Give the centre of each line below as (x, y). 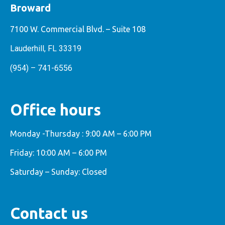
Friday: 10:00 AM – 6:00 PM (59, 153)
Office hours (55, 109)
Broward (30, 8)
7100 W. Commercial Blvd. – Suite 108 (78, 29)
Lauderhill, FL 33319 (46, 48)
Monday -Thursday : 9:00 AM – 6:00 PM (81, 133)
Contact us (49, 213)
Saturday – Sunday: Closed (59, 172)
